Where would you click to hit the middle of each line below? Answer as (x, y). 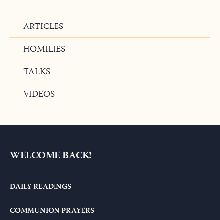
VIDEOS (39, 95)
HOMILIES (44, 50)
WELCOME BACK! (51, 156)
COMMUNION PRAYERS (52, 211)
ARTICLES (43, 27)
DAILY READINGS (41, 187)
